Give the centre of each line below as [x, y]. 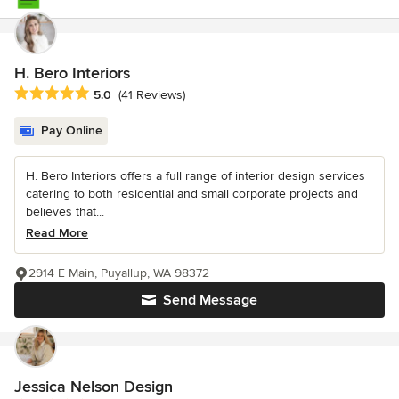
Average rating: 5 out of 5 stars [109, 94]
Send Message [210, 301]
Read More [57, 233]
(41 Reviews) [152, 95]
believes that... [65, 212]
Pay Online [72, 131]
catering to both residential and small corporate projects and [192, 194]
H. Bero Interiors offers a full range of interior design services [195, 176]
